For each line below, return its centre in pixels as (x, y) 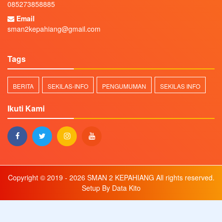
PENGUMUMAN (124, 86)
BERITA (23, 86)
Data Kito (126, 188)
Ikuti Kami (26, 108)
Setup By (97, 188)
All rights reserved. (184, 177)
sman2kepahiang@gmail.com (54, 29)
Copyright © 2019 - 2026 (46, 177)
